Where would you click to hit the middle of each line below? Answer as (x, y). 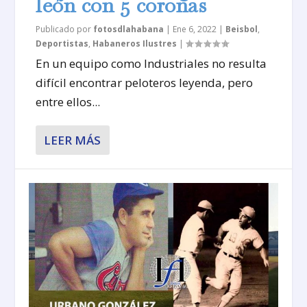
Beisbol (242, 29)
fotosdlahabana (129, 29)
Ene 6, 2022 (195, 29)
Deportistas (62, 43)
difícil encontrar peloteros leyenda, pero (145, 82)
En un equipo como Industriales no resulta (151, 63)
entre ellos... (68, 101)
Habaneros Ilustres (135, 43)
